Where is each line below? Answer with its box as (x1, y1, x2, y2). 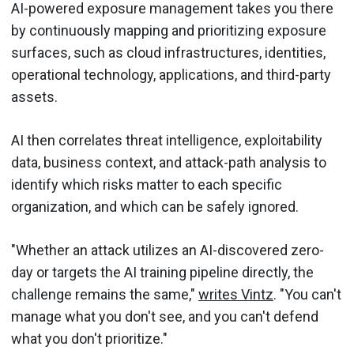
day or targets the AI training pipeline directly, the (11, 263, 314, 281)
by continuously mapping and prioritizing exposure (11, 21, 326, 39)
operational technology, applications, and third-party (11, 66, 331, 83)
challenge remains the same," (11, 285, 198, 303)
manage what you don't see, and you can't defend (11, 307, 318, 325)
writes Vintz (198, 285, 273, 303)
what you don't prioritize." (11, 330, 168, 347)
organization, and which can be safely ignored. (11, 198, 299, 215)
